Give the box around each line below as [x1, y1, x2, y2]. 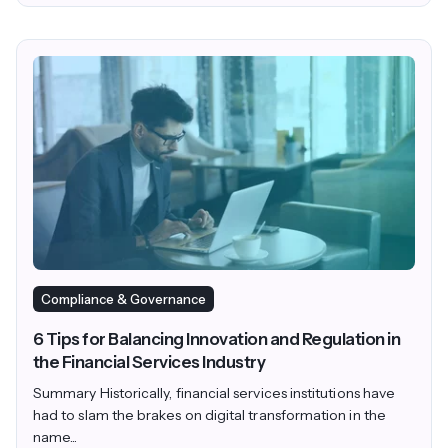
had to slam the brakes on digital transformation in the [33, 406, 386, 425]
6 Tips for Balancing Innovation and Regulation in [33, 329, 401, 350]
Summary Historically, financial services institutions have [33, 384, 396, 403]
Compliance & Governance [41, 291, 206, 308]
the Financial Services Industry [33, 352, 266, 373]
